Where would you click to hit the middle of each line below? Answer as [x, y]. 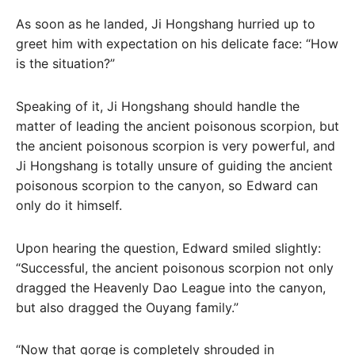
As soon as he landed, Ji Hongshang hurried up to [166, 24]
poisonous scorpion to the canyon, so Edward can [167, 185]
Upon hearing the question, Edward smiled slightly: [168, 248]
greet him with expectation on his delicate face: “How [177, 44]
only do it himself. [69, 205]
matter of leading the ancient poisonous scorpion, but [177, 126]
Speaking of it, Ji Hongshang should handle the [158, 106]
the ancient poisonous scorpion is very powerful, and [176, 145]
